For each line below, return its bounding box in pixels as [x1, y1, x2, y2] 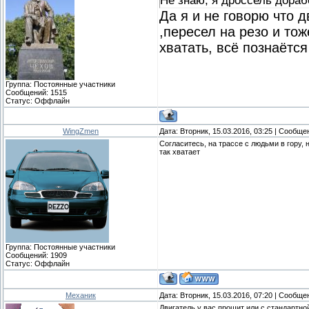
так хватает [159, 147, 200, 156]
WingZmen [63, 126, 99, 135]
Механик [66, 290, 96, 299]
